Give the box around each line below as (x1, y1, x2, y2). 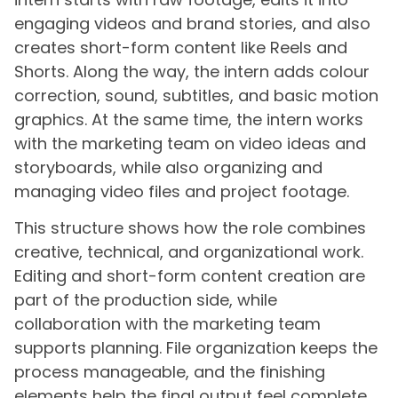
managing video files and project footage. (14, 179, 349, 203)
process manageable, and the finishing (14, 361, 325, 384)
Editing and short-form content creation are (14, 265, 365, 288)
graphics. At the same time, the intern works (14, 107, 363, 131)
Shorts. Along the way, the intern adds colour (14, 60, 370, 83)
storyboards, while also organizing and (14, 155, 322, 179)
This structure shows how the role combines (14, 217, 366, 240)
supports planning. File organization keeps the (14, 337, 378, 360)
